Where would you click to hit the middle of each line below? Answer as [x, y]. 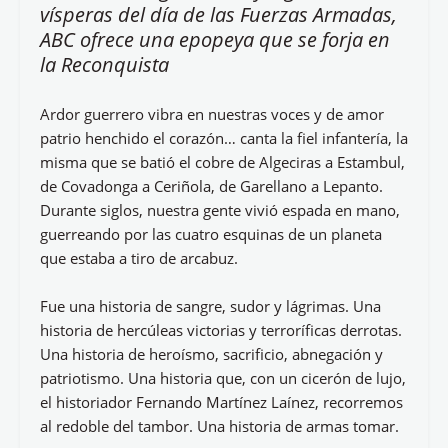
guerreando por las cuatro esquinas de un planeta [211, 234]
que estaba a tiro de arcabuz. [139, 258]
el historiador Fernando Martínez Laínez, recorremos [221, 402]
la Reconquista [104, 64]
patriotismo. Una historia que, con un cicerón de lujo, [223, 378]
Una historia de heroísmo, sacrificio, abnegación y [211, 354]
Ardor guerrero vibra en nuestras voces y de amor [212, 114]
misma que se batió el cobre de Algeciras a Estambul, [222, 162]
